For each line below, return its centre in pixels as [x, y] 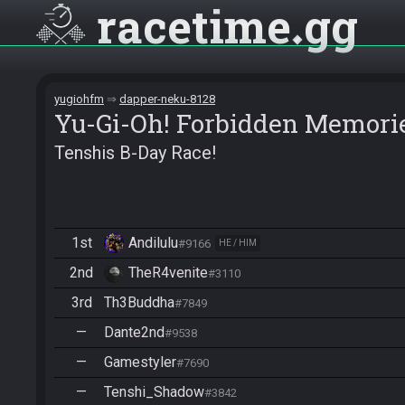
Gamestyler [140, 362]
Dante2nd [134, 332]
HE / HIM [238, 243]
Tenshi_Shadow [154, 392]
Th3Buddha [139, 302]
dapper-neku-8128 [167, 99]
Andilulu [153, 243]
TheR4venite [168, 273]
